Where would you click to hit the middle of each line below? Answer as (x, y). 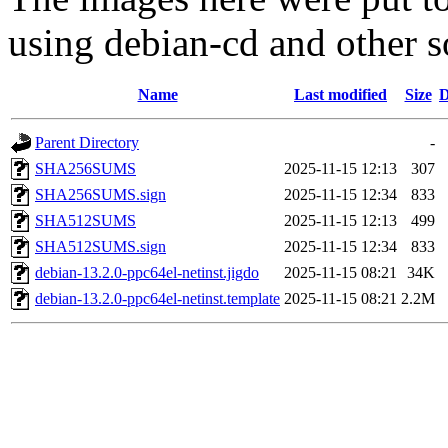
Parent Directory (87, 143)
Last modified (340, 95)
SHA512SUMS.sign (100, 247)
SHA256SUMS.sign (100, 195)
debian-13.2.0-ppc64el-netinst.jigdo (147, 273)
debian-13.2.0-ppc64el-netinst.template (157, 299)
